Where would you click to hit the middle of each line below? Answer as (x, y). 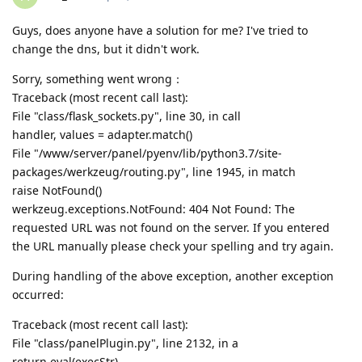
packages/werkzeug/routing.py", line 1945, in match (154, 172)
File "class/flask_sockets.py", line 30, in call (126, 116)
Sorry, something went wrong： (98, 79)
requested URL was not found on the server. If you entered (171, 228)
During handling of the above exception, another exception (173, 276)
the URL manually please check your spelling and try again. (173, 246)
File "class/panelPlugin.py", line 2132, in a (125, 343)
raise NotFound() (57, 191)
